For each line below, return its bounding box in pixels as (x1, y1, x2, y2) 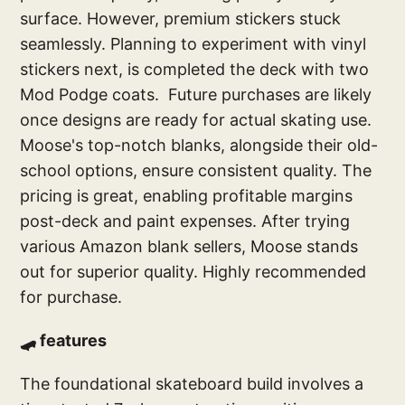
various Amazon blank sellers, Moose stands (20, 236, 359, 256)
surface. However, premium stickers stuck (20, 8, 342, 28)
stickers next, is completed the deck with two (20, 59, 370, 79)
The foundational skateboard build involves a (20, 373, 364, 393)
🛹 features (20, 330, 108, 350)
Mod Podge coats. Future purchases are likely (20, 84, 372, 104)
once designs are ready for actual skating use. (20, 109, 377, 129)
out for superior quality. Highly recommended (20, 261, 367, 281)
